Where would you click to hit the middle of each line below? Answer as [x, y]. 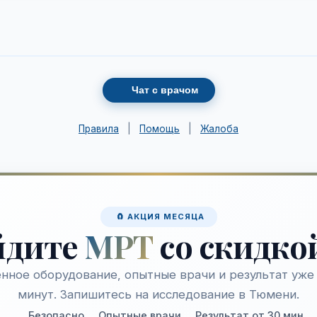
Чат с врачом [165, 90]
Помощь [160, 128]
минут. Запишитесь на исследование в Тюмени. [158, 294]
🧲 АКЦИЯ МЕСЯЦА [160, 216]
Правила [99, 128]
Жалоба [219, 128]
